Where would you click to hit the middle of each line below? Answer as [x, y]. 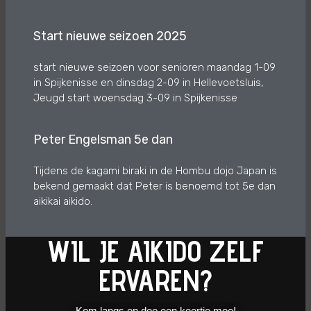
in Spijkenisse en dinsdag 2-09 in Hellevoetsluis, [149, 83]
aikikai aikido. [63, 202]
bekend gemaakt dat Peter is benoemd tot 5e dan [154, 186]
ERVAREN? [155, 281]
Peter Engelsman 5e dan [103, 140]
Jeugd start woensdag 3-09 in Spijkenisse [135, 98]
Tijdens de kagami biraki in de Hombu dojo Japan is [155, 171]
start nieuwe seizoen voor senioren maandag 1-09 [154, 68]
